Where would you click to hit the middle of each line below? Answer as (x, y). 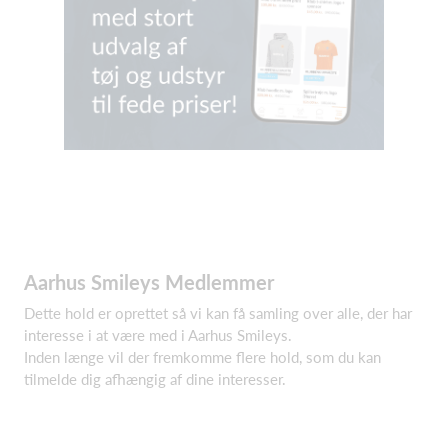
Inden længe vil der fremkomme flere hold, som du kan (202, 357)
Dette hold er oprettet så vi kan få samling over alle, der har (218, 313)
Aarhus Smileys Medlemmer (149, 282)
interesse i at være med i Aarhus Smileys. (160, 335)
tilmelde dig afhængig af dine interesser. (157, 379)
